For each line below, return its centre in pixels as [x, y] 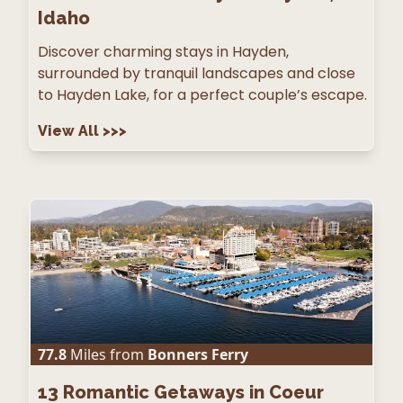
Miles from [105, 354]
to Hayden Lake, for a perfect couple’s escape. [202, 94]
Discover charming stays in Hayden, [163, 51]
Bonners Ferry [198, 354]
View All [70, 130]
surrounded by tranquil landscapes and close [197, 73]
